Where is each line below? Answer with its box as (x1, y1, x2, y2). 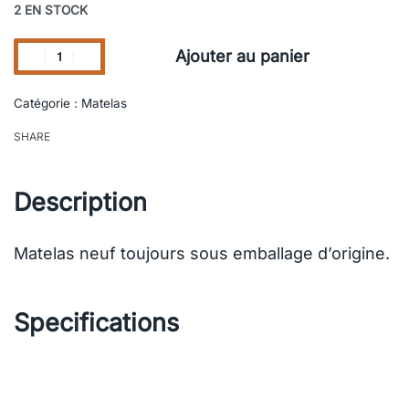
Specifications (14, 307, 179, 338)
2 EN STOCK (14, 2, 88, 17)
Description (14, 186, 147, 217)
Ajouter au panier (175, 47, 309, 67)
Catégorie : (14, 95, 81, 110)
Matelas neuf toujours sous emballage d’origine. (14, 243, 390, 263)
